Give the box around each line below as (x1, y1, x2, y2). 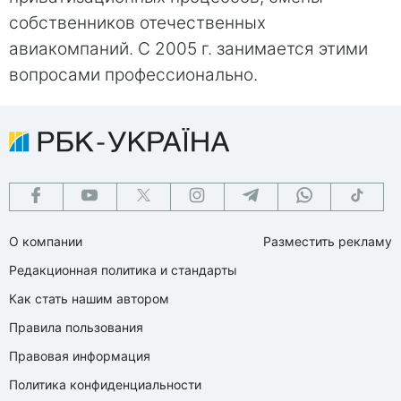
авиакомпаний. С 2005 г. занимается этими (9, 38, 368, 59)
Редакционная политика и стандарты (9, 261, 237, 277)
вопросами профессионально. (9, 64, 258, 85)
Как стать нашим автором (9, 290, 169, 306)
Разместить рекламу (263, 233, 392, 249)
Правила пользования (9, 319, 143, 335)
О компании (9, 233, 82, 249)
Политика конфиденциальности (9, 376, 201, 392)
